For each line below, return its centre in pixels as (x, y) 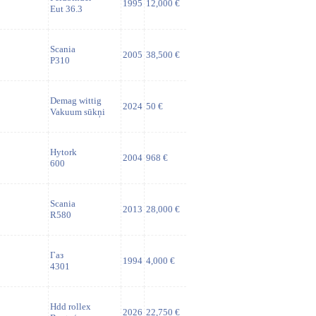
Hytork (63, 152)
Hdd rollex (71, 306)
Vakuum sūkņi (78, 112)
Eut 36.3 (66, 9)
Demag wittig (76, 101)
